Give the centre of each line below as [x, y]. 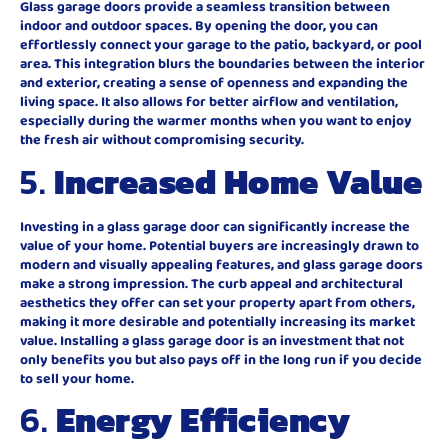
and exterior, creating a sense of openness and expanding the [214, 82]
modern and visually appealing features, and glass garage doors [221, 263]
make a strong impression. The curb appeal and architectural [211, 282]
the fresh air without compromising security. [162, 139]
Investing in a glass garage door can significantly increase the [215, 225]
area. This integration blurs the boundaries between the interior [222, 63]
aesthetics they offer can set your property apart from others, [217, 301]
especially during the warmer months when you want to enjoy [216, 120]
